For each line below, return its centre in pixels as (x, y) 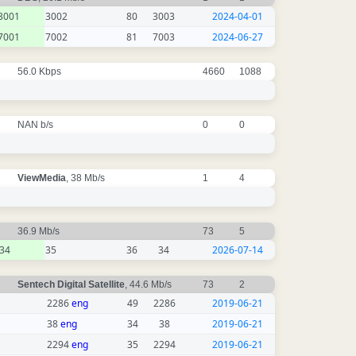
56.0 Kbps (41, 72)
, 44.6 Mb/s (149, 285)
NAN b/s (37, 125)
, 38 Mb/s (87, 178)
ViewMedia (42, 178)
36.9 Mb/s (40, 232)
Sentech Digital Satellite (71, 285)
